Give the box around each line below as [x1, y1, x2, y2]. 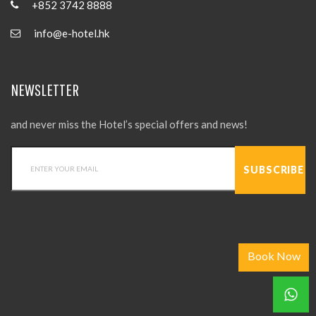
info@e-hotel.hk [34, 27, 109, 40]
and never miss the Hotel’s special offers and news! [11, 118, 248, 131]
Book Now [247, 249, 300, 262]
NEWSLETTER [11, 80, 79, 100]
